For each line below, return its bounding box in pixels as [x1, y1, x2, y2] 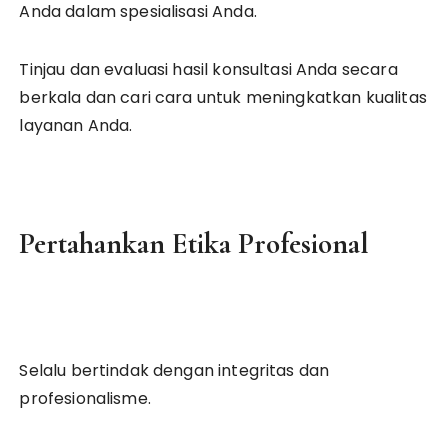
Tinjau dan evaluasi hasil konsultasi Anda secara [19, 58, 398, 81]
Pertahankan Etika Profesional [19, 226, 370, 261]
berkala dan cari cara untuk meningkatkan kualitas [19, 86, 427, 109]
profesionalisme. [19, 387, 151, 410]
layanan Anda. [19, 114, 133, 137]
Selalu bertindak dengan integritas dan [19, 359, 330, 382]
